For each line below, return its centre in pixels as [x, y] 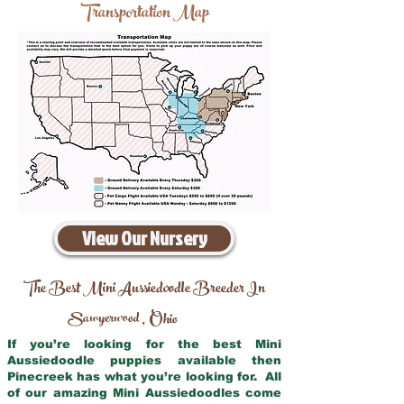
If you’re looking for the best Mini [144, 344]
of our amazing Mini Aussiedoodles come [144, 393]
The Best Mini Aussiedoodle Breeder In [144, 289]
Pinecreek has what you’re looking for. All [144, 376]
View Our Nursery [144, 238]
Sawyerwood [104, 320]
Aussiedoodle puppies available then [144, 360]
